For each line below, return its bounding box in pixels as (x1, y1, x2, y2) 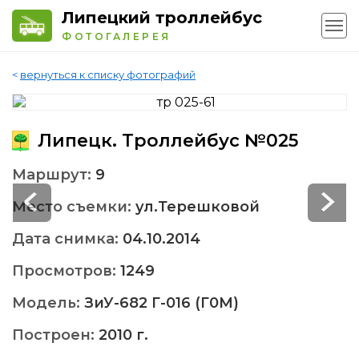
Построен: (12, 326, 99, 345)
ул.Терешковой (135, 198, 260, 216)
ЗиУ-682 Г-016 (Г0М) (84, 294, 239, 313)
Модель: (12, 294, 84, 313)
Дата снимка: (12, 230, 123, 248)
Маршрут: (12, 166, 95, 184)
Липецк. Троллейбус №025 (33, 130, 298, 152)
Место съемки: (12, 198, 135, 216)
